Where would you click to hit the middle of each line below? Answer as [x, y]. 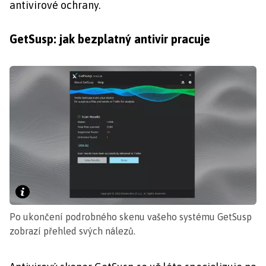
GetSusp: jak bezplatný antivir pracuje [110, 39]
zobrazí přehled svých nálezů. [72, 231]
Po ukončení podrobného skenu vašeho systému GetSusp [131, 217]
